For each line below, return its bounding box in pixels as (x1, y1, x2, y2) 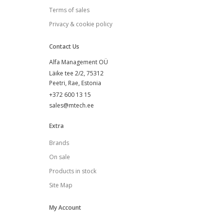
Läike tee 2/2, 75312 (49, 69, 104, 78)
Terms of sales (49, 6, 90, 15)
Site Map (49, 181, 73, 190)
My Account (49, 203, 81, 212)
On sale (49, 153, 70, 162)
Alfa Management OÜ (49, 58, 108, 67)
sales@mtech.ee (49, 101, 94, 110)
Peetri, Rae (49, 79, 78, 88)
